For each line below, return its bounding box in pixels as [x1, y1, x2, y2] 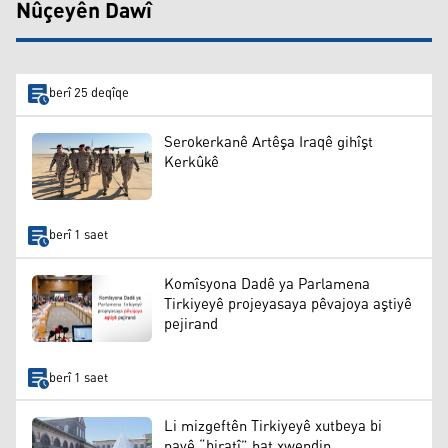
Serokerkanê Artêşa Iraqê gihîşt [164, 127, 373, 157]
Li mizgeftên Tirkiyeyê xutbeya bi [164, 411, 382, 441]
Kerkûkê [164, 147, 219, 177]
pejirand [164, 309, 218, 339]
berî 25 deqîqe [48, 81, 129, 107]
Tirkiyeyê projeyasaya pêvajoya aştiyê [164, 289, 412, 319]
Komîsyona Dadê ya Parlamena [164, 269, 370, 299]
